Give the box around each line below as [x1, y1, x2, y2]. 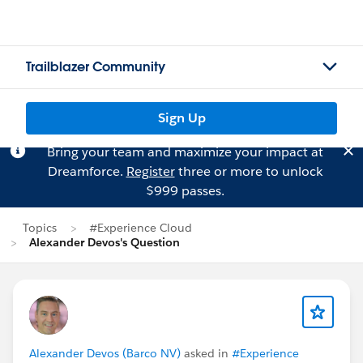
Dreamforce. [47, 163, 126, 180]
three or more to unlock [174, 163, 322, 180]
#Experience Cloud [89, 220, 192, 235]
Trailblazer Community [26, 58, 165, 75]
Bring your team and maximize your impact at [46, 143, 323, 160]
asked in [181, 346, 232, 361]
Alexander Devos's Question [29, 235, 180, 250]
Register [126, 163, 175, 180]
